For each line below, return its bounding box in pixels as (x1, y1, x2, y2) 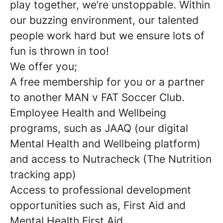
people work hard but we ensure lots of (10, 29, 205, 42)
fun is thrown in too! (10, 45, 109, 57)
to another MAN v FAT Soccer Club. (10, 91, 185, 104)
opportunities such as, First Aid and (10, 199, 186, 212)
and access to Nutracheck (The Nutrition (10, 153, 212, 165)
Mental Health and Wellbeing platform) (10, 137, 201, 150)
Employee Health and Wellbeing (10, 107, 166, 119)
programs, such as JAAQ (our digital (10, 122, 188, 134)
